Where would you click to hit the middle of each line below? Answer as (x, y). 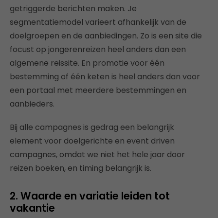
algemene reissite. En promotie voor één (87, 63)
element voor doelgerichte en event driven (92, 141)
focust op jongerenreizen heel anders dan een (98, 50)
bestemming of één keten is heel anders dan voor (105, 77)
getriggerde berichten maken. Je (73, 9)
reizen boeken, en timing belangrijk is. (81, 168)
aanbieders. (32, 104)
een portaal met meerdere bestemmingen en (98, 91)
